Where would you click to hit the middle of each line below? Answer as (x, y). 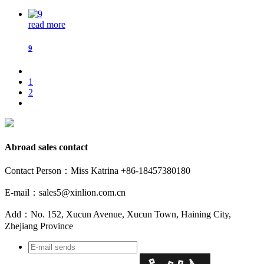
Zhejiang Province (39, 226)
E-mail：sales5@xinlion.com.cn (65, 193)
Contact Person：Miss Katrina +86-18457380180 (98, 171)
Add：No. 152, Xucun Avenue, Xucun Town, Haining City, (118, 214)
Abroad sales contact (46, 147)
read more (47, 25)
